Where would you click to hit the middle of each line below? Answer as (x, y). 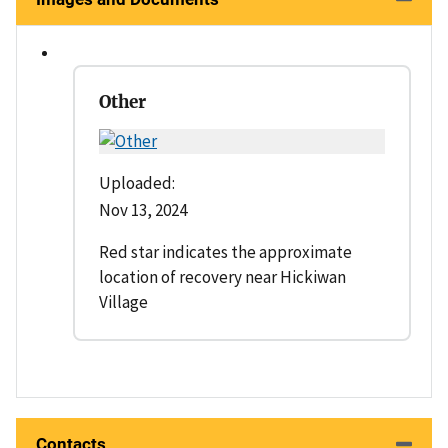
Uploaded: (137, 182)
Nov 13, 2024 (143, 209)
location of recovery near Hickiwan (222, 276)
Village (123, 301)
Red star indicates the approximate (225, 251)
